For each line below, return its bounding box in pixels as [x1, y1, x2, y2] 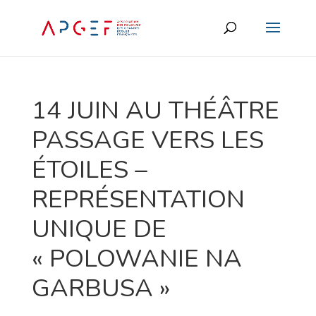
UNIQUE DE [31, 212, 166, 245]
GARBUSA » [31, 272, 170, 305]
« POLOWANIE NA [31, 242, 242, 275]
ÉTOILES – [31, 153, 147, 186]
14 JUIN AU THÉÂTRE [31, 94, 279, 127]
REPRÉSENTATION [31, 183, 245, 216]
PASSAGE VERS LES [31, 123, 264, 157]
